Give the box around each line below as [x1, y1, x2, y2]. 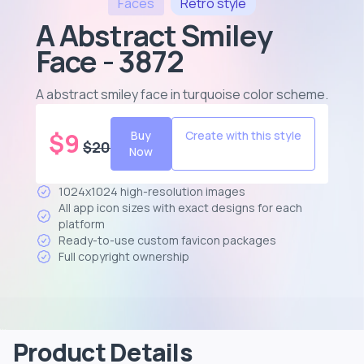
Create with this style [185, 128, 301, 143]
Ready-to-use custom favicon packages [58, 232, 276, 248]
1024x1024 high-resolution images [58, 184, 245, 199]
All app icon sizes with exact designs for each [58, 200, 302, 215]
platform [58, 216, 105, 232]
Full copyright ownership [58, 249, 189, 264]
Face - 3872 [36, 41, 184, 81]
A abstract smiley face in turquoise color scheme [36, 85, 325, 103]
